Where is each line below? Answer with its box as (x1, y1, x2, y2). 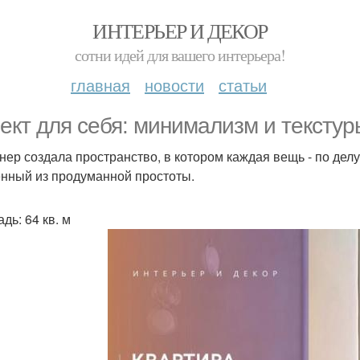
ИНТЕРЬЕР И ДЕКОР (92, 17, 268, 44)
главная (71, 73, 130, 96)
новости (145, 73, 204, 96)
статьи (219, 73, 267, 96)
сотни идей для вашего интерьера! (75, 44, 285, 66)
